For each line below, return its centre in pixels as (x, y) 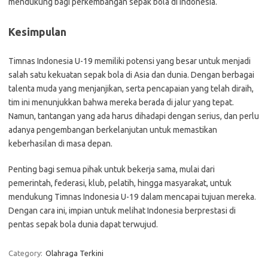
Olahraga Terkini (74, 253)
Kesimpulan (37, 32)
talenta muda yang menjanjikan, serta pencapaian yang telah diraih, (131, 89)
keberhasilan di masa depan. (60, 144)
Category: (26, 253)
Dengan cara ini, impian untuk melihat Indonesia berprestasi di (122, 211)
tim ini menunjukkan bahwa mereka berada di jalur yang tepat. (121, 102)
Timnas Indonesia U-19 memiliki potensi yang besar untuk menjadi (130, 61)
